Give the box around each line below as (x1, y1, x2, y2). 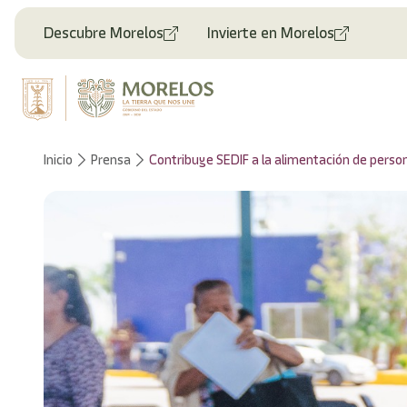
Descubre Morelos (44, 22, 164, 44)
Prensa (91, 151, 131, 169)
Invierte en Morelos (207, 22, 334, 44)
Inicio (44, 151, 73, 169)
